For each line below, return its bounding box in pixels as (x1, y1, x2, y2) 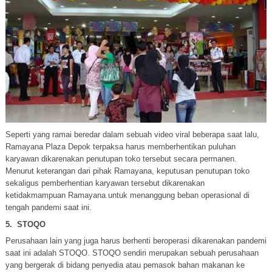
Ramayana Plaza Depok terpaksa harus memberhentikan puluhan (5, 141, 236, 151)
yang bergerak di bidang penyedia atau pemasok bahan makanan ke (5, 260, 245, 270)
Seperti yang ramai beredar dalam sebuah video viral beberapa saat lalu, (5, 129, 259, 139)
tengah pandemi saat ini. (5, 202, 92, 212)
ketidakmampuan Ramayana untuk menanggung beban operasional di (5, 190, 250, 200)
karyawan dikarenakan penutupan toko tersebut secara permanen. (5, 154, 237, 163)
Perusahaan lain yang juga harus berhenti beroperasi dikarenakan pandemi (5, 236, 267, 245)
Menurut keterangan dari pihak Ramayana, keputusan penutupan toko (5, 166, 250, 175)
